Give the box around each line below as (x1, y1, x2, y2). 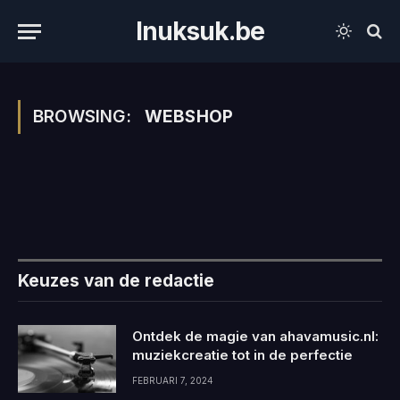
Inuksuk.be (136, 16, 264, 46)
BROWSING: (33, 106, 136, 127)
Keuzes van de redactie (18, 271, 214, 291)
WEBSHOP (144, 106, 234, 127)
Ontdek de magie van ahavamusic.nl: (132, 328, 379, 345)
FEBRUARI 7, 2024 (132, 375, 213, 386)
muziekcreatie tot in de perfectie (132, 346, 353, 363)
